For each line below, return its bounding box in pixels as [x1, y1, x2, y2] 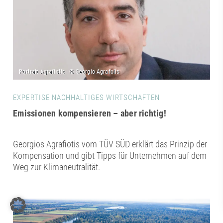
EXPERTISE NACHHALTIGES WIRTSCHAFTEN [13, 93, 160, 102]
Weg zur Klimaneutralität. [13, 161, 101, 172]
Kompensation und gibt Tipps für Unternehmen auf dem [13, 150, 207, 161]
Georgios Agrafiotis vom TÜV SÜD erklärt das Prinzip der [13, 138, 208, 149]
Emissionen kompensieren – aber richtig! [13, 108, 166, 118]
